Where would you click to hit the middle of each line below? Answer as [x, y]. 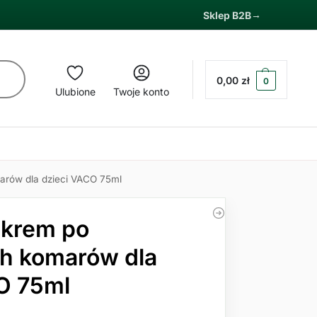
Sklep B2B [227, 15]
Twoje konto [142, 91]
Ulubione [75, 91]
